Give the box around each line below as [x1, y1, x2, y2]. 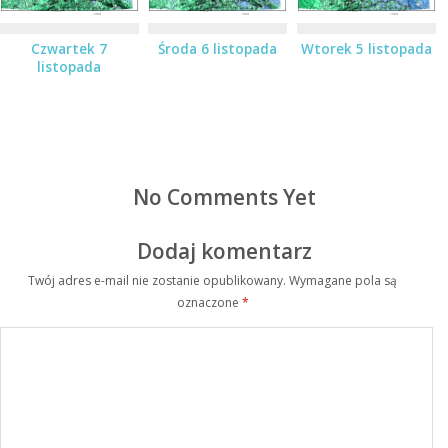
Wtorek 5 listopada [300, 39, 432, 58]
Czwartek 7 [31, 39, 108, 58]
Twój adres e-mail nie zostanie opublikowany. [28, 271, 287, 289]
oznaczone [176, 293, 242, 311]
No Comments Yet [132, 182, 316, 211]
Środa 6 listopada [158, 39, 278, 58]
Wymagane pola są [289, 271, 398, 289]
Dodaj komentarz [136, 237, 312, 266]
